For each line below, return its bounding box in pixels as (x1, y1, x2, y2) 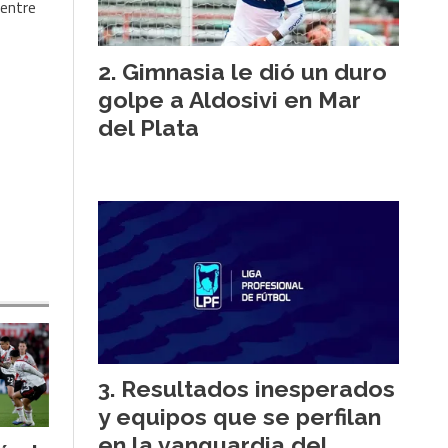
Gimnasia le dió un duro (122, 57, 387, 85)
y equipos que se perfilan (98, 403, 381, 431)
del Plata (98, 113, 199, 141)
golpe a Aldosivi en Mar (98, 85, 361, 113)
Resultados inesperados (121, 375, 395, 403)
